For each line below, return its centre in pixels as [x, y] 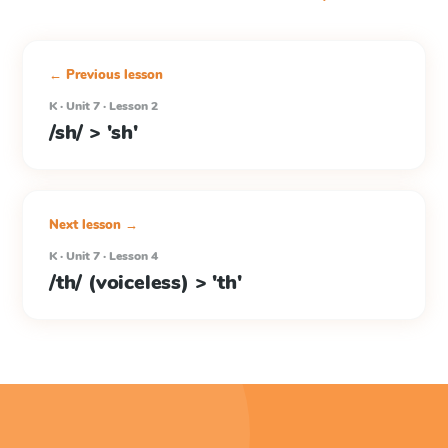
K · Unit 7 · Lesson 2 [103, 106]
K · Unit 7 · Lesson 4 [103, 256]
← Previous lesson [106, 75]
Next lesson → [93, 225]
